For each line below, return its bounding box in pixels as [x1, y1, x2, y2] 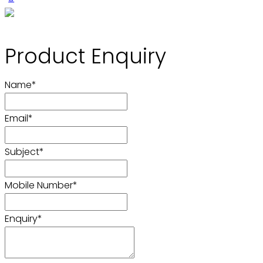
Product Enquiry [5, 42, 166, 71]
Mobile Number [5, 178, 73, 193]
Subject [5, 145, 39, 159]
